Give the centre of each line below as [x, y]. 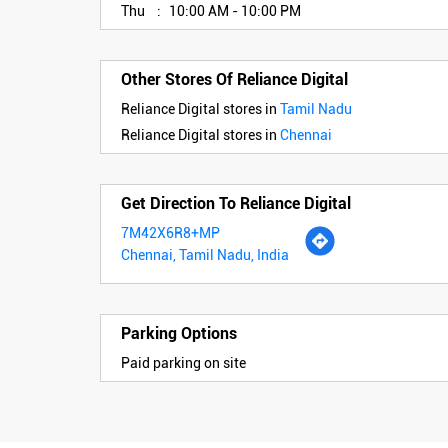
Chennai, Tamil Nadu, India [204, 254]
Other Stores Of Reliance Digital [234, 79]
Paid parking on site [183, 362]
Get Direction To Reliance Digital [235, 203]
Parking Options [178, 333]
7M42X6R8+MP [170, 232]
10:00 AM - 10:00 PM [234, 10]
